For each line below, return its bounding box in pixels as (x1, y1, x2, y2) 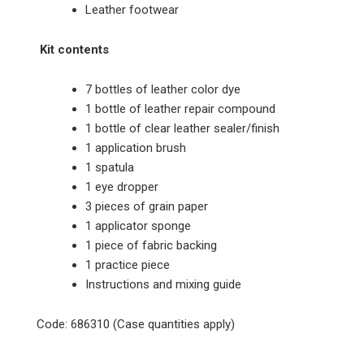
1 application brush (85, 140, 186, 155)
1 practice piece (85, 257, 170, 272)
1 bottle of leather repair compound (85, 101, 275, 116)
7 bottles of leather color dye (85, 81, 240, 97)
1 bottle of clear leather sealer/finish (85, 120, 279, 136)
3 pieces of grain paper (85, 198, 208, 214)
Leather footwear (85, 2, 179, 17)
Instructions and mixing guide (85, 276, 241, 292)
